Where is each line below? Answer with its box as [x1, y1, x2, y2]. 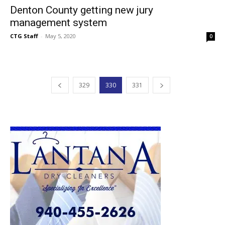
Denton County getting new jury [10, 4, 153, 16]
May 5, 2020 [45, 32, 76, 40]
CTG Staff [10, 32, 38, 40]
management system [10, 16, 107, 29]
